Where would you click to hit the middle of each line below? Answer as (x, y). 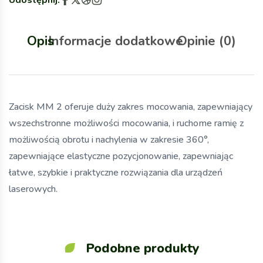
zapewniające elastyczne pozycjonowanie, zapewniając (121, 156)
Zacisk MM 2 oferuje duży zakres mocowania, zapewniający (131, 107)
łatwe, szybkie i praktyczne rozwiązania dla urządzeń (116, 172)
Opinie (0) (207, 41)
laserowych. (33, 189)
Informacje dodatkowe (116, 41)
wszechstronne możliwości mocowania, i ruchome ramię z (126, 123)
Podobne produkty (137, 248)
